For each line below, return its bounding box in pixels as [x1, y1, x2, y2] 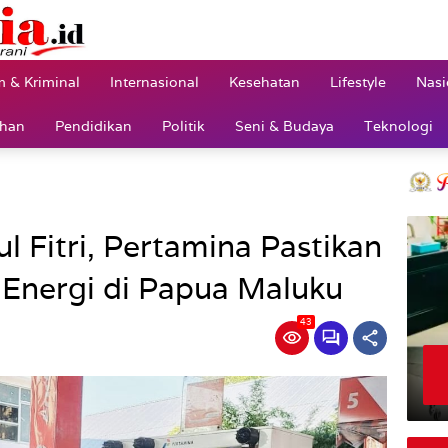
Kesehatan [229, 72, 300, 91]
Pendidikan [55, 116, 132, 135]
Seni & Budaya [235, 116, 334, 135]
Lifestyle [330, 72, 386, 91]
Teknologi [364, 116, 433, 135]
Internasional [110, 72, 199, 91]
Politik [162, 116, 205, 135]
